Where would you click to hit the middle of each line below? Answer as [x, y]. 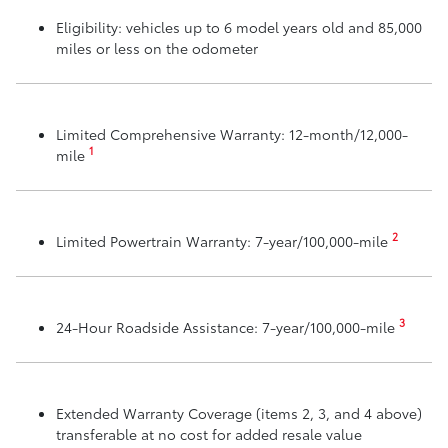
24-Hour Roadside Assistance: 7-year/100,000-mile [227, 326]
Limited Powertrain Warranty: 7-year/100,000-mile [224, 240]
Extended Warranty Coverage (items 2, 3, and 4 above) [239, 412]
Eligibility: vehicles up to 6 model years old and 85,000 [239, 26]
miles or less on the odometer [157, 47]
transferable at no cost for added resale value [209, 433]
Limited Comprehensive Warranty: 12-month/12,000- [232, 133]
